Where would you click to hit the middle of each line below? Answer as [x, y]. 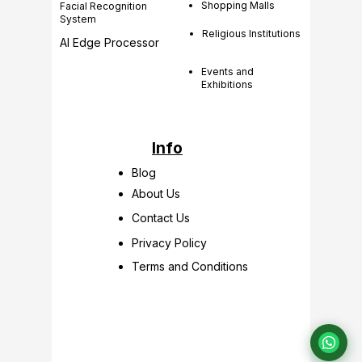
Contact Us [161, 218]
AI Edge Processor [109, 42]
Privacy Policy [169, 243]
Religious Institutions [251, 34]
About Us [156, 194]
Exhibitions [227, 84]
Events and [227, 72]
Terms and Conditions [190, 266]
